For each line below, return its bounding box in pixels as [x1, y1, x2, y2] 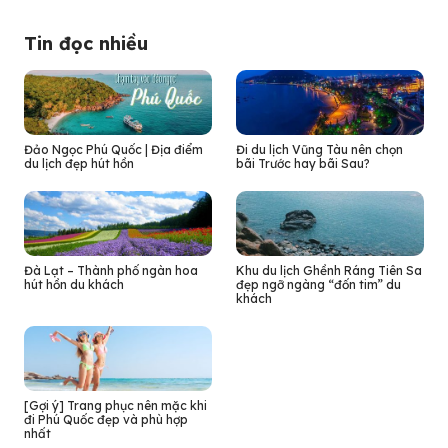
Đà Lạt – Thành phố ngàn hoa [24, 263, 198, 279]
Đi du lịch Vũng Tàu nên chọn [236, 142, 403, 158]
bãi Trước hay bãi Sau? [236, 156, 370, 172]
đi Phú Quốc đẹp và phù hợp [24, 412, 188, 428]
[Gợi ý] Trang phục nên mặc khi [24, 398, 207, 414]
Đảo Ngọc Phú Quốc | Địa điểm [24, 142, 203, 158]
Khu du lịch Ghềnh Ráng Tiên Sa [236, 263, 422, 279]
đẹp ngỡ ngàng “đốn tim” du [236, 277, 401, 293]
